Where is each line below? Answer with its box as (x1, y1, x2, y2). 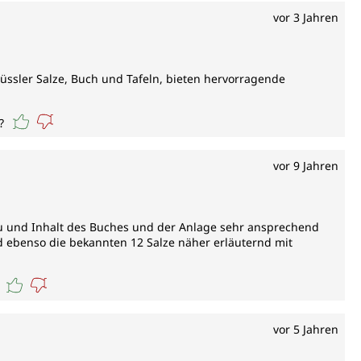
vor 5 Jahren (273, 322, 338, 338)
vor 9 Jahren (273, 158, 338, 174)
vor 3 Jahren (273, 10, 338, 26)
